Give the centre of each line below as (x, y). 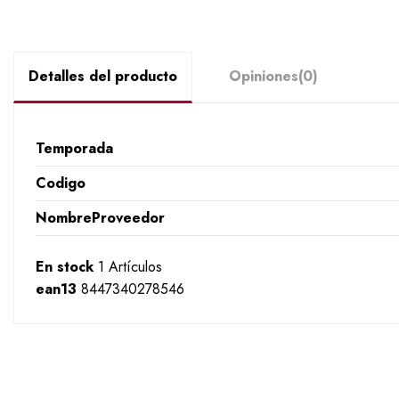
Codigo (61, 183)
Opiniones (264, 76)
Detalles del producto (103, 76)
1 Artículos (130, 266)
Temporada (74, 148)
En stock (65, 266)
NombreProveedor (100, 217)
